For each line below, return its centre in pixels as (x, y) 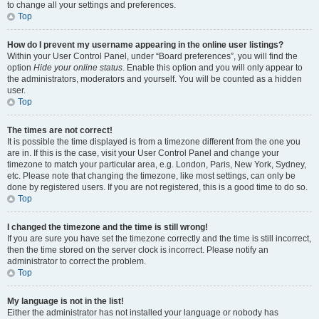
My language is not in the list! (66, 301)
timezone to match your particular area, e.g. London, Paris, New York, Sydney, (157, 164)
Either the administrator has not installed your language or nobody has (143, 313)
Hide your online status (78, 68)
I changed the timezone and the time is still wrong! (108, 227)
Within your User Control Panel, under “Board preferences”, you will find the (152, 56)
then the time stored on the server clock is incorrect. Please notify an (138, 250)
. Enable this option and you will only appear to (213, 68)
